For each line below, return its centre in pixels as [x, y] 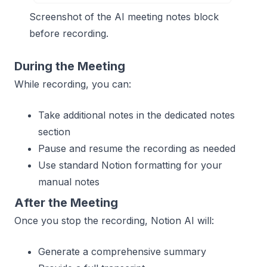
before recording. [69, 34]
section [54, 132]
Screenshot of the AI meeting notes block [124, 17]
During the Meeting [70, 66]
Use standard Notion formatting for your [130, 165]
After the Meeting [66, 203]
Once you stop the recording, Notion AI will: [114, 221]
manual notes [69, 182]
